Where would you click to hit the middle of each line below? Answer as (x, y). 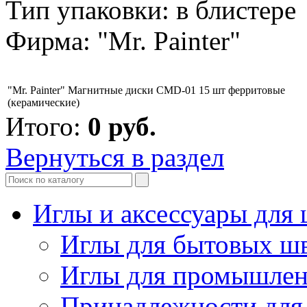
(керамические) (44, 102)
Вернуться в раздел (115, 157)
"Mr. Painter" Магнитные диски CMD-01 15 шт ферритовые (146, 90)
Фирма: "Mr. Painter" (123, 40)
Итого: (47, 126)
